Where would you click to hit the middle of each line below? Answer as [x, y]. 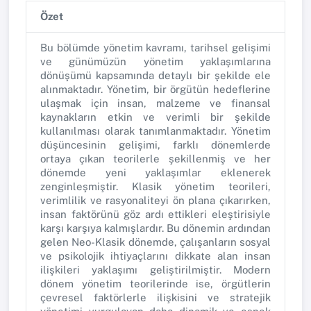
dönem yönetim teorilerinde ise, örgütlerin [155, 284]
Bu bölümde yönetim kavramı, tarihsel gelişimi [155, 48]
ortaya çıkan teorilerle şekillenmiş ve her [155, 159]
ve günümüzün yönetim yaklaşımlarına [155, 62]
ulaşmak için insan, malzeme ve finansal [155, 103]
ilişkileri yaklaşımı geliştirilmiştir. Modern [155, 270]
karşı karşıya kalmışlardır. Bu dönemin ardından [155, 228]
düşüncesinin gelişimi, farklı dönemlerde [155, 145]
